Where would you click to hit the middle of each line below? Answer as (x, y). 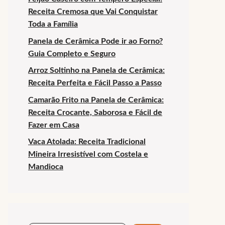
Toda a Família (53, 24)
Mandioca (46, 167)
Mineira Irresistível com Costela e (88, 154)
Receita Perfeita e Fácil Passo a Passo (95, 83)
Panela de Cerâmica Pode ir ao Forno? (95, 41)
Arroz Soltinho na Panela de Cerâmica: (96, 71)
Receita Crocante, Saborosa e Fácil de (95, 112)
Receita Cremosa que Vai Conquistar (93, 12)
